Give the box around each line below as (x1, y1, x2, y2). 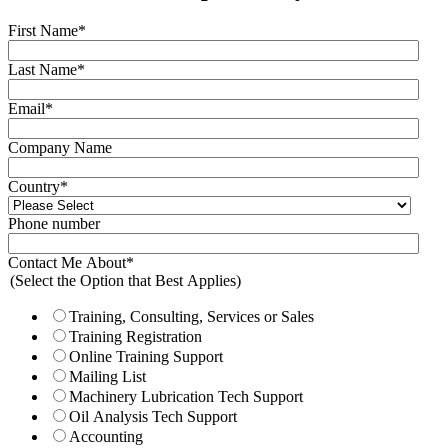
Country (8, 177, 60, 195)
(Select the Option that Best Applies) (10, 271, 241, 289)
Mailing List (69, 367, 146, 385)
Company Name (8, 138, 112, 156)
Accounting (69, 427, 143, 445)
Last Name (8, 60, 77, 78)
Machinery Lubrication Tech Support (69, 387, 303, 405)
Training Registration (69, 327, 202, 345)
